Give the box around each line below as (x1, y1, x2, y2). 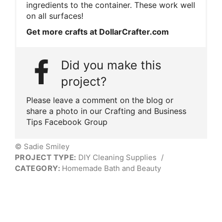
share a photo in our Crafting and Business (26, 106, 186, 116)
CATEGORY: (15, 163, 60, 173)
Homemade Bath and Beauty (60, 163, 162, 173)
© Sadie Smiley (15, 141, 69, 151)
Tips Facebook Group (26, 116, 108, 127)
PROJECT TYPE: (15, 152, 76, 162)
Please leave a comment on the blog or (26, 95, 173, 105)
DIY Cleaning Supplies (76, 152, 159, 162)
